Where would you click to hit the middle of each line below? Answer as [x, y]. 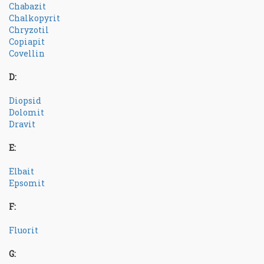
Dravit [22, 124]
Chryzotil [29, 30]
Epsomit [27, 183]
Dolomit [27, 112]
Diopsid [25, 100]
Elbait [22, 171]
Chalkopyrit [34, 18]
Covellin [27, 53]
